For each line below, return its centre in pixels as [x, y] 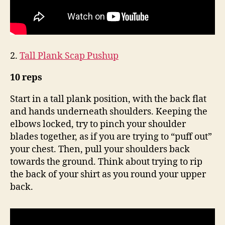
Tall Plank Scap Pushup [69, 56]
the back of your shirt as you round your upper [108, 175]
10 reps [26, 78]
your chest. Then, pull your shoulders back [100, 150]
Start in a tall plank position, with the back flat [108, 99]
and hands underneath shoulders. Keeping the [109, 112]
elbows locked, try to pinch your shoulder [98, 125]
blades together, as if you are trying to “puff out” [111, 137]
